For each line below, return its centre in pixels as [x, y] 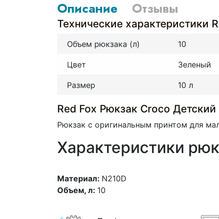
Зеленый [194, 65]
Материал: [79, 178]
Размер [81, 85]
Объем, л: [77, 190]
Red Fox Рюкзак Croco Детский [137, 109]
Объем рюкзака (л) [103, 44]
